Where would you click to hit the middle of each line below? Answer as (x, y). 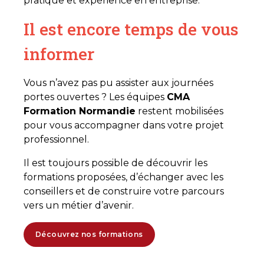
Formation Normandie (80, 111)
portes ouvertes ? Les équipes (95, 97)
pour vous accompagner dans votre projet (124, 125)
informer (59, 54)
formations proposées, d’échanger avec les (123, 177)
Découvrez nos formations (89, 234)
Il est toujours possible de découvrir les (115, 163)
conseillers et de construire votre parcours (124, 191)
